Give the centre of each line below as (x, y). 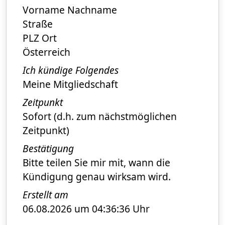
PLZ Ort (40, 38)
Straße (38, 24)
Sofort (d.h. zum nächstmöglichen (100, 116)
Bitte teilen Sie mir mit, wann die (96, 162)
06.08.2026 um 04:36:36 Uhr (86, 208)
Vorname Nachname (70, 10)
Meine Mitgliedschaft (70, 84)
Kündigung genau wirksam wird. (97, 176)
